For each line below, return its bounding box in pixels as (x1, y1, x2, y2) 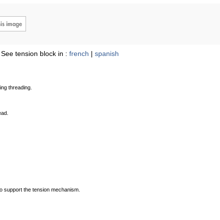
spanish (95, 50, 119, 57)
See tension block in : (1, 50, 69, 57)
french (69, 50, 89, 57)
